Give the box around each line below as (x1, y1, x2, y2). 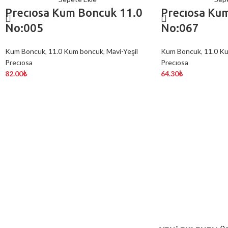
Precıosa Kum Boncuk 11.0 (5, 6, 142, 19)
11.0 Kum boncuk (48, 47, 103, 55)
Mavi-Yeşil (106, 47, 138, 55)
